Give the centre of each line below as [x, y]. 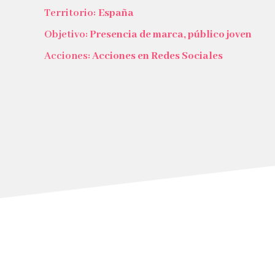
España [115, 13]
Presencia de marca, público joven [171, 35]
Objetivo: [67, 35]
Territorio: [70, 13]
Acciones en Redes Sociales [157, 56]
